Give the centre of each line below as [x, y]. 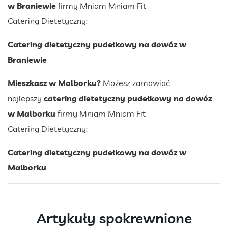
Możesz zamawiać [135, 83]
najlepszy [26, 98]
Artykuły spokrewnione [114, 218]
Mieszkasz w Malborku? [54, 83]
